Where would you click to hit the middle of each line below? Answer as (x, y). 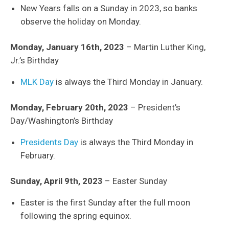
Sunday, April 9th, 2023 (56, 181)
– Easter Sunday (135, 181)
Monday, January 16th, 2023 (67, 47)
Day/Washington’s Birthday (62, 121)
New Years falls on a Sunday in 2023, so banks (109, 8)
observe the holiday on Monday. (81, 22)
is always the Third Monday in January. (128, 82)
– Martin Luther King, (165, 47)
